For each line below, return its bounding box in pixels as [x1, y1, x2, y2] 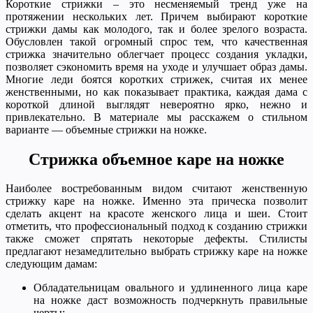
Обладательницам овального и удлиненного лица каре [34, 282, 307, 294]
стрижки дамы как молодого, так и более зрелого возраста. [6, 22, 307, 35]
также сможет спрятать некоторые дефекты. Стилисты [6, 233, 307, 245]
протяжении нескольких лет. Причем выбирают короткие [6, 10, 307, 22]
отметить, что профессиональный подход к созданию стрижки [6, 220, 307, 233]
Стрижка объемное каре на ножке [29, 150, 284, 168]
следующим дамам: [6, 258, 97, 270]
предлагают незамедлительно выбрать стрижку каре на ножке [6, 245, 307, 258]
